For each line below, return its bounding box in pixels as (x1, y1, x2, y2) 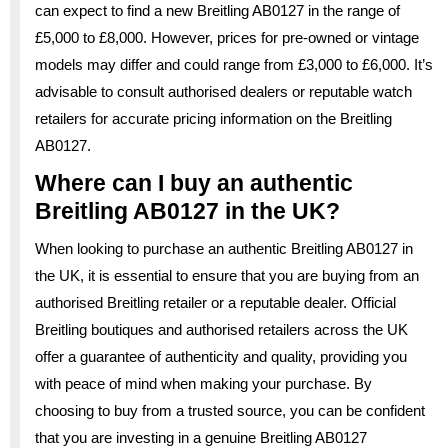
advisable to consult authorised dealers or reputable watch (35, 82, 412, 100)
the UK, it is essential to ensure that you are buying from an (35, 266, 419, 284)
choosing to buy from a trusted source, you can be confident (35, 401, 425, 419)
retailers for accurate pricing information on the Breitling (35, 109, 392, 127)
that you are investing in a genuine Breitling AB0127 (35, 428, 367, 446)
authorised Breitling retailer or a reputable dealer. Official (35, 293, 396, 311)
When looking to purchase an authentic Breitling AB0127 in (35, 239, 413, 257)
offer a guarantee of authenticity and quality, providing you (35, 347, 407, 365)
